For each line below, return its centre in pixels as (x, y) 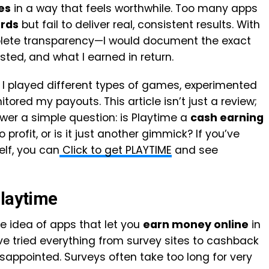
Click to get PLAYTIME (116, 150)
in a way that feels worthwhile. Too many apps (134, 8)
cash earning (227, 118)
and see (195, 150)
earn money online (196, 225)
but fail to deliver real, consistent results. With (139, 25)
